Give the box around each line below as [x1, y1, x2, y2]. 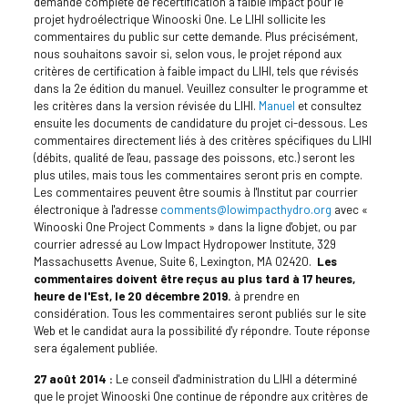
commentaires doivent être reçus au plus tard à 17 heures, [33, 270, 355, 286]
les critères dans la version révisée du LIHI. [33, 97, 259, 113]
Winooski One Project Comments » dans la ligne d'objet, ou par [33, 219, 357, 234]
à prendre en [230, 288, 300, 303]
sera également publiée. [33, 340, 158, 355]
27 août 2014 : [33, 371, 113, 386]
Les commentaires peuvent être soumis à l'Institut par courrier [33, 184, 358, 199]
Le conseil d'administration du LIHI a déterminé [112, 371, 357, 386]
